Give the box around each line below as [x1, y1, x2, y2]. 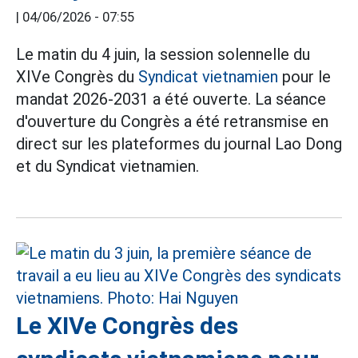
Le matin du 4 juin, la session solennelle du [16, 45, 310, 65]
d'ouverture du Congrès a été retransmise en [16, 112, 328, 132]
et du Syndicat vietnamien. [16, 157, 199, 177]
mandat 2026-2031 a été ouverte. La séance [16, 89, 326, 109]
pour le [278, 67, 331, 87]
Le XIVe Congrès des [16, 312, 238, 340]
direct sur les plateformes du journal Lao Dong [16, 134, 342, 154]
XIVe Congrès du [16, 67, 138, 87]
